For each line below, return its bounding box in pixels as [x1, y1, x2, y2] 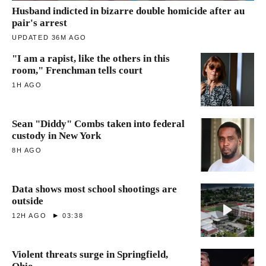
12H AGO [12, 211, 47, 219]
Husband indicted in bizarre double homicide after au [12, 5, 245, 17]
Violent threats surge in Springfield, [12, 248, 168, 260]
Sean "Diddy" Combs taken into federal [12, 118, 185, 129]
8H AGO [12, 146, 42, 154]
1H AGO [12, 81, 42, 88]
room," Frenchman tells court [12, 64, 142, 76]
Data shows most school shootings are [12, 183, 177, 195]
